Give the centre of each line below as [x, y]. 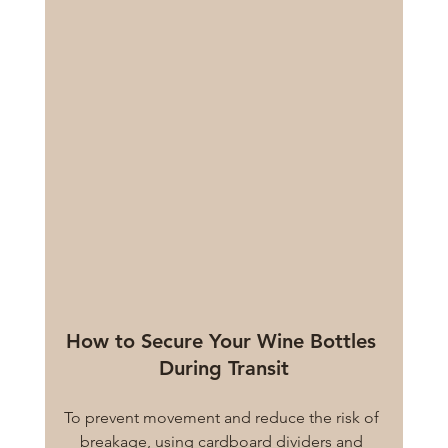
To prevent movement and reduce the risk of [224, 417]
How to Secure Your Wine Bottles [223, 340]
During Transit [223, 367]
